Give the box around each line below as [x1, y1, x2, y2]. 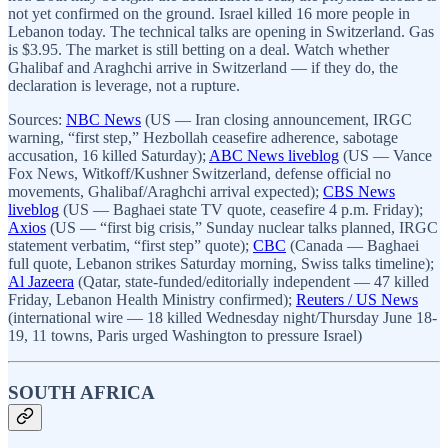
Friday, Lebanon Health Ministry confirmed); [8, 290, 296, 308]
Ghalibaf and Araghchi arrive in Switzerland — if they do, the [8, 58, 398, 76]
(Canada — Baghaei [286, 236, 419, 254]
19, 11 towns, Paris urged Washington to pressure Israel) [8, 326, 362, 344]
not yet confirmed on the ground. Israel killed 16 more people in [8, 4, 410, 22]
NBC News [66, 110, 141, 128]
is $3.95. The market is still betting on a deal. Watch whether [8, 40, 389, 58]
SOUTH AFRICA [8, 381, 155, 403]
